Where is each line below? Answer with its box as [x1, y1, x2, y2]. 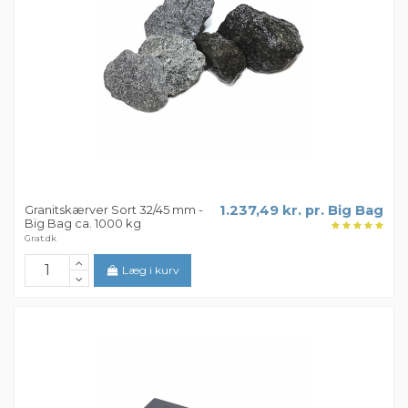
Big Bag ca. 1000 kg [25, 216, 142, 231]
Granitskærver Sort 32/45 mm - [25, 202, 204, 218]
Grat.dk [25, 232, 57, 243]
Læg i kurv [122, 262, 180, 277]
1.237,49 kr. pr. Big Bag [219, 202, 383, 219]
